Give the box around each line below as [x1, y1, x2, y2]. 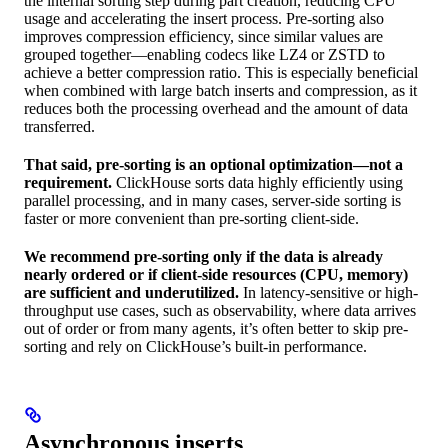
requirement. [24, 174, 112, 192]
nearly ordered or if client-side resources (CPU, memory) [24, 266, 408, 284]
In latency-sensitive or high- [239, 284, 418, 302]
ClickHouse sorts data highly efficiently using [112, 174, 403, 192]
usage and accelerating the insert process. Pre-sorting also [24, 10, 384, 28]
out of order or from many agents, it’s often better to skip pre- [24, 320, 408, 338]
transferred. [24, 118, 95, 136]
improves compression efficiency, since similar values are [24, 28, 383, 46]
